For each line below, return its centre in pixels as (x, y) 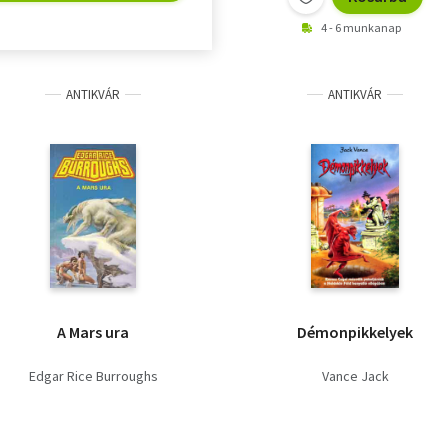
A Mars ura (93, 332)
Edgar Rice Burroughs (93, 376)
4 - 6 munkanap (361, 28)
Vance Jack (355, 376)
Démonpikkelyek (355, 332)
